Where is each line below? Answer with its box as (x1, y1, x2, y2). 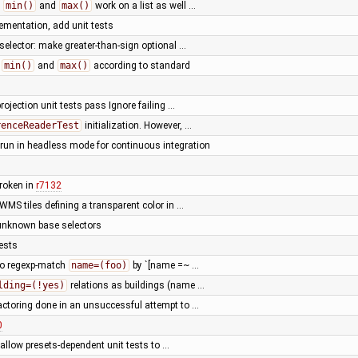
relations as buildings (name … (67, 279, 205, 291)
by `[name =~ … (129, 259, 199, 271)
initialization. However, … (82, 119, 192, 131)
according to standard (90, 59, 190, 71)
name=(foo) (70, 259, 127, 271)
